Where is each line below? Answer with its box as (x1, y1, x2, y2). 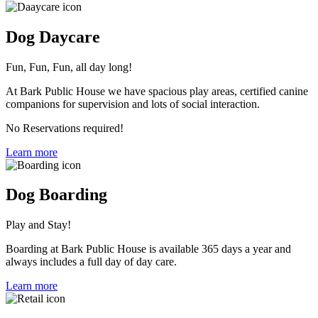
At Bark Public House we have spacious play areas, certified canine (6, 84, 308, 97)
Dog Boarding (6, 185, 107, 204)
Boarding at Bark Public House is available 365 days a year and (6, 243, 291, 256)
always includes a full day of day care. (6, 256, 177, 268)
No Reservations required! (6, 121, 124, 134)
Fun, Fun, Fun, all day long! (6, 60, 132, 73)
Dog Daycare (6, 27, 100, 46)
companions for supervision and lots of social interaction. (6, 97, 260, 110)
